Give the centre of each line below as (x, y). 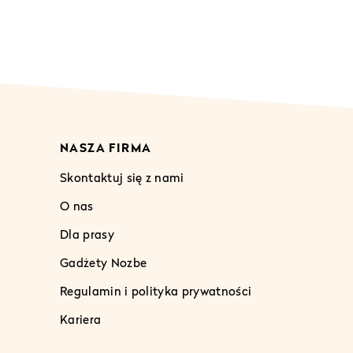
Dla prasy (87, 234)
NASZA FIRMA (106, 147)
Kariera (81, 319)
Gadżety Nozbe (104, 262)
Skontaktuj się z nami (122, 177)
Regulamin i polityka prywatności (156, 290)
